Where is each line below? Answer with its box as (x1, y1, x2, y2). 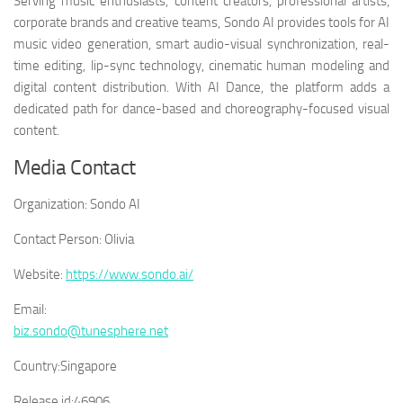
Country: (13, 358, 60, 375)
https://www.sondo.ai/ (66, 266, 193, 283)
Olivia (102, 231, 134, 248)
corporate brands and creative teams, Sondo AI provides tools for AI (13, 14, 390, 31)
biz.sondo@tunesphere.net (13, 323, 168, 340)
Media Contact (13, 156, 137, 181)
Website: (13, 266, 63, 283)
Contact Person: (13, 231, 102, 248)
